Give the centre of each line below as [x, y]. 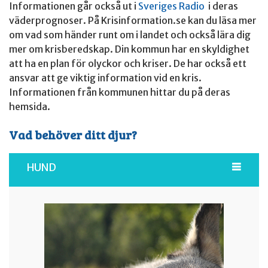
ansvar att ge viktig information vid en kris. [105, 78]
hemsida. [30, 106]
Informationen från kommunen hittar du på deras [120, 92]
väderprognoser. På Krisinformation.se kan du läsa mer [133, 20]
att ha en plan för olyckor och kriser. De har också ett [128, 63]
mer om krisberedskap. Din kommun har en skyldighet [129, 49]
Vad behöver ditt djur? [73, 135]
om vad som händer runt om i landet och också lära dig [130, 35]
